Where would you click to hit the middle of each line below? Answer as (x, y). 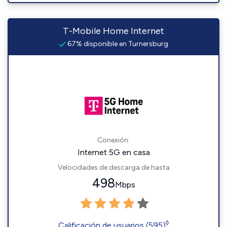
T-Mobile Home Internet (113, 31)
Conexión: (113, 140)
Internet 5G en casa (113, 153)
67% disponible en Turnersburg (117, 44)
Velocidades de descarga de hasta (113, 168)
